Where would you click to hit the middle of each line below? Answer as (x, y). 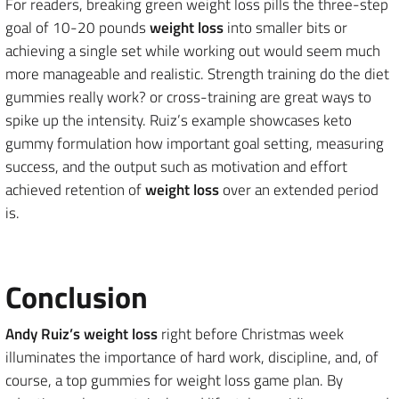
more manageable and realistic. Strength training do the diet (197, 74)
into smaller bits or (285, 28)
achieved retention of (75, 190)
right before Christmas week (251, 334)
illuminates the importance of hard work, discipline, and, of (192, 358)
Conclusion (77, 297)
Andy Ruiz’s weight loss (81, 334)
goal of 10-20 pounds (77, 28)
